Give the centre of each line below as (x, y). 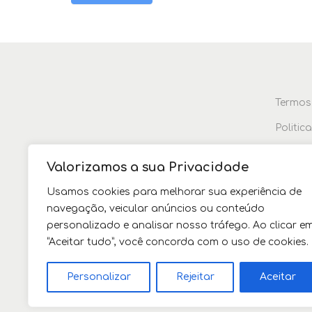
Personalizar (99, 277)
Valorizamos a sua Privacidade (148, 167)
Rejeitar (195, 277)
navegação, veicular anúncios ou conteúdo (156, 209)
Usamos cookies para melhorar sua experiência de (174, 192)
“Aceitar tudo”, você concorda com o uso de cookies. (178, 242)
